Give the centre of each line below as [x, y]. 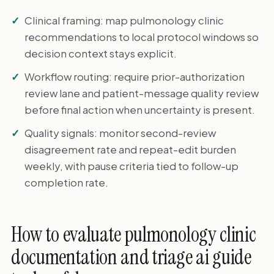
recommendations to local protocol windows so [142, 36]
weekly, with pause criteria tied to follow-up [132, 166]
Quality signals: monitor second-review [120, 133]
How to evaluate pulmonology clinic [133, 234]
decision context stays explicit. [101, 53]
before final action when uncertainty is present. [140, 109]
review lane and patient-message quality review [142, 93]
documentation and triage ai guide [131, 257]
